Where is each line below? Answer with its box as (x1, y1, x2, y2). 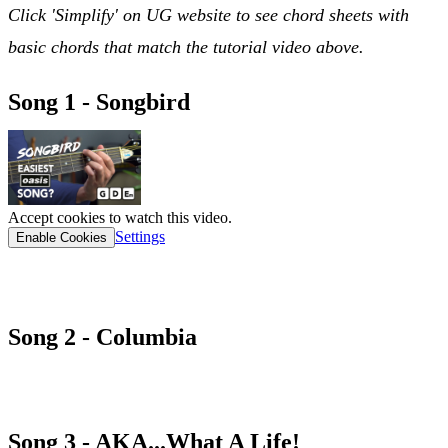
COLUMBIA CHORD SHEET (8, 376, 245, 397)
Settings (115, 227, 165, 245)
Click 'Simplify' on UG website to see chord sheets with (8, 4, 409, 25)
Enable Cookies (16, 229, 107, 245)
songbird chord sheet (8, 271, 170, 292)
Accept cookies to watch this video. (8, 208, 232, 226)
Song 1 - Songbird (8, 88, 190, 115)
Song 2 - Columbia (8, 323, 197, 350)
